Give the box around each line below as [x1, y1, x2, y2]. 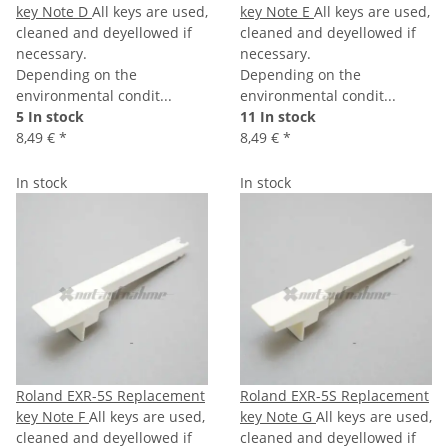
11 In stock [240, 106, 316, 126]
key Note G [240, 406, 316, 426]
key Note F [16, 406, 89, 426]
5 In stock [16, 106, 84, 126]
